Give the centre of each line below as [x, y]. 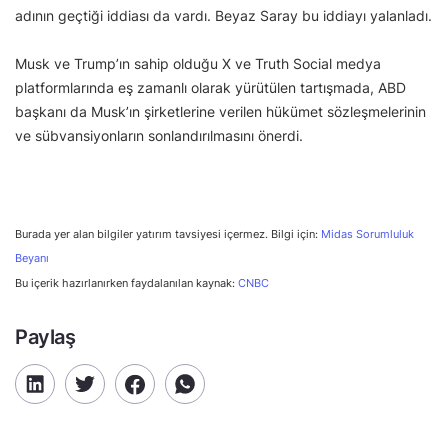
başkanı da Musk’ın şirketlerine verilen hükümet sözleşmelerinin [220, 112]
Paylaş [45, 337]
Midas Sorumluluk [367, 235]
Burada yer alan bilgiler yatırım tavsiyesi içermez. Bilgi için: [168, 235]
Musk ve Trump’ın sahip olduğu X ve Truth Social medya [198, 64]
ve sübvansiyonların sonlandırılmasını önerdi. [159, 136]
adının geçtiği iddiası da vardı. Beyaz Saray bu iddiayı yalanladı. [223, 16]
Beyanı [32, 259]
